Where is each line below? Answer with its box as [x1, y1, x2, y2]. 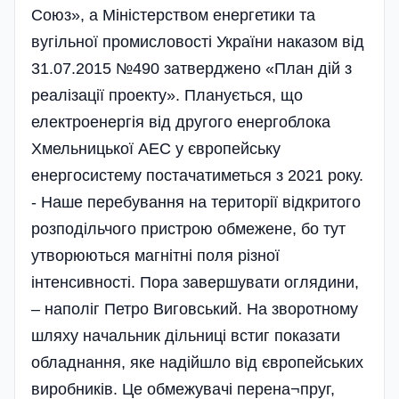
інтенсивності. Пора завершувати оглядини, [31, 273, 359, 292]
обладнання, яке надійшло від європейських [31, 354, 363, 372]
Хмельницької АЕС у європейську [31, 140, 281, 159]
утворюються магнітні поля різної [31, 247, 280, 265]
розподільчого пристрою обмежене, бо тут [31, 220, 346, 239]
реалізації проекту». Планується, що [31, 86, 303, 105]
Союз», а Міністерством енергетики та [31, 6, 315, 25]
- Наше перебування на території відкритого [31, 193, 361, 212]
